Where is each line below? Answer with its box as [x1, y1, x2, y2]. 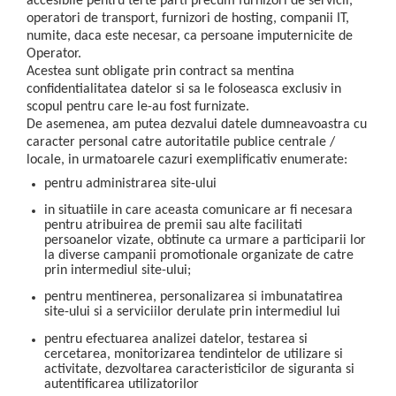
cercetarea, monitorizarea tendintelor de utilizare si [44, 346, 343, 362]
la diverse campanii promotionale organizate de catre [44, 247, 354, 263]
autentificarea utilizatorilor [44, 377, 199, 392]
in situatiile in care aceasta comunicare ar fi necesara [44, 202, 353, 217]
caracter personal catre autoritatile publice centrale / [27, 134, 335, 149]
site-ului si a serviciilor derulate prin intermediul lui [44, 305, 340, 320]
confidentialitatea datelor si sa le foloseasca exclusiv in [27, 81, 341, 96]
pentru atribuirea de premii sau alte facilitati [44, 217, 302, 232]
